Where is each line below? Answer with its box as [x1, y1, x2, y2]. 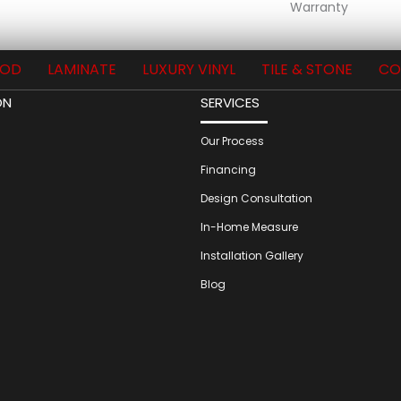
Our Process [200, 132, 264, 149]
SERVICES [200, 92, 260, 112]
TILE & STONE [261, 58, 353, 80]
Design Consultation [200, 190, 312, 206]
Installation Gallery [200, 247, 303, 263]
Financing [200, 161, 256, 177]
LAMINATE [47, 58, 116, 80]
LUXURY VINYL [142, 58, 235, 80]
